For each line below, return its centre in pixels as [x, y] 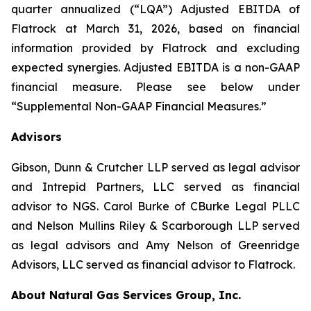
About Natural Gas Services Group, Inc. [126, 295]
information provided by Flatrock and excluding [155, 48]
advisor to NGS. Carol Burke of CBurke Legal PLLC [155, 206]
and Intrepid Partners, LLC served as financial [155, 187]
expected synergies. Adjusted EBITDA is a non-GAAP [155, 67]
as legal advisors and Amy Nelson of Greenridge [155, 245]
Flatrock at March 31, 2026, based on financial [155, 28]
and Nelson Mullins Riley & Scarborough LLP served [155, 226]
